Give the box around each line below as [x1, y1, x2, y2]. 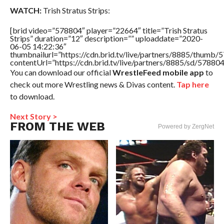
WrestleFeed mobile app [112, 67, 204, 77]
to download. [9, 91, 54, 101]
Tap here [176, 79, 209, 89]
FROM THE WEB [9, 119, 105, 133]
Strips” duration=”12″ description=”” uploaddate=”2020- [9, 33, 203, 43]
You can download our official [9, 67, 112, 77]
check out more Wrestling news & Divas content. [9, 79, 176, 89]
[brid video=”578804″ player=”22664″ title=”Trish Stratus [9, 25, 207, 35]
